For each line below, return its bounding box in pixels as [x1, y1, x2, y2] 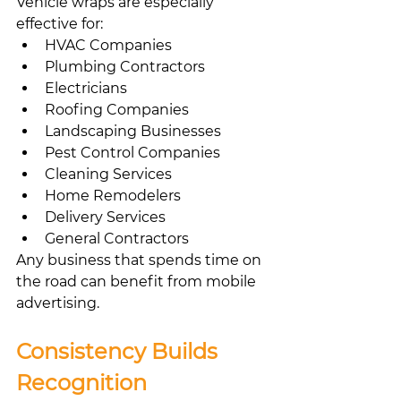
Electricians [45, 79, 127, 97]
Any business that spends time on [16, 251, 265, 269]
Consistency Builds [16, 337, 223, 364]
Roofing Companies [45, 100, 189, 118]
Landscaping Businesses [45, 122, 221, 140]
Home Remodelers [45, 186, 181, 204]
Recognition [16, 369, 147, 396]
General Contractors [45, 229, 189, 247]
